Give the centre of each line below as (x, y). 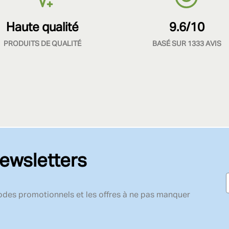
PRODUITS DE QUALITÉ (42, 44)
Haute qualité (42, 27)
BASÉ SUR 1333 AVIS (187, 44)
